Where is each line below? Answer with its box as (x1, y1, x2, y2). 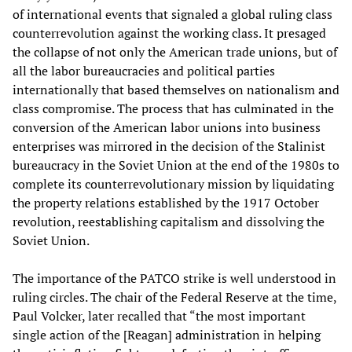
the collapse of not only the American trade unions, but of (13, 42, 337, 60)
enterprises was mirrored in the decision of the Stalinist (13, 137, 325, 155)
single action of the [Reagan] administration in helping (13, 325, 321, 343)
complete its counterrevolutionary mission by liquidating (13, 174, 334, 192)
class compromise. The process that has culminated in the (13, 99, 334, 117)
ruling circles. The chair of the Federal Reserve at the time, (13, 288, 336, 306)
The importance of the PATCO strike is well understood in (13, 269, 336, 287)
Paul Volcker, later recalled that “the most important (13, 306, 306, 324)
